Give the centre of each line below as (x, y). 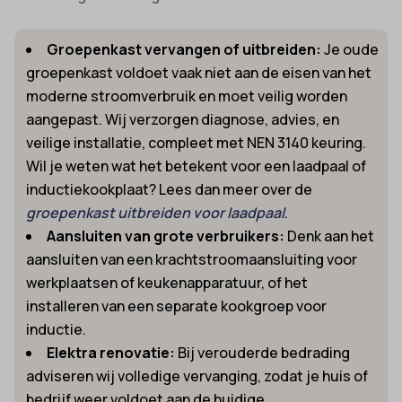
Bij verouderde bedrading (263, 352)
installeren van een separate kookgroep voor (177, 306)
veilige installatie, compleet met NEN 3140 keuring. (197, 142)
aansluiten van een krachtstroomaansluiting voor (192, 259)
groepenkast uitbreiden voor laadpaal (156, 212)
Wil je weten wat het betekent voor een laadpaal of (197, 166)
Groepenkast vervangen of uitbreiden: (184, 49)
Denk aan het (330, 236)
